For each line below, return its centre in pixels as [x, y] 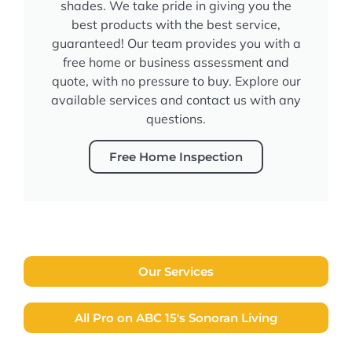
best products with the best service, [176, 24]
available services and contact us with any [176, 99]
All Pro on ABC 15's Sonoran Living [176, 317]
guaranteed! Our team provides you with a [176, 43]
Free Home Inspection [176, 156]
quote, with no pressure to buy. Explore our [176, 81]
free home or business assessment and [176, 62]
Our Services [176, 271]
